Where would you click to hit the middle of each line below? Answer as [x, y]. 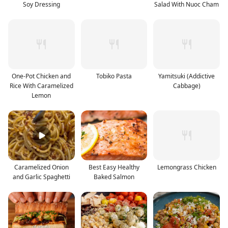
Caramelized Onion [41, 167]
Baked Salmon [114, 177]
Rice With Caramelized [41, 85]
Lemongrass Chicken [187, 167]
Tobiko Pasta [114, 76]
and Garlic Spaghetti [41, 177]
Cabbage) [187, 85]
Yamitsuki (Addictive [187, 76]
